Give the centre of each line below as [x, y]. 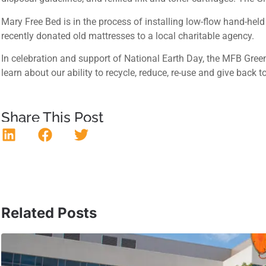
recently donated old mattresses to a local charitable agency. [128, 36]
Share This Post [52, 118]
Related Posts [49, 213]
